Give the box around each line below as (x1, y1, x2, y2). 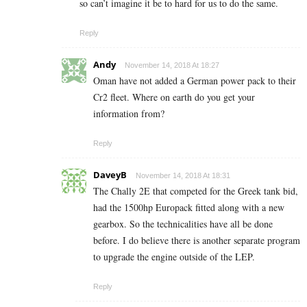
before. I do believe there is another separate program (93, 234, 300, 247)
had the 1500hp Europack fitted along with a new (93, 201, 284, 214)
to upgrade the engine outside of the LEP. (93, 250, 255, 264)
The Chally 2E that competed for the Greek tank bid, (93, 184, 298, 198)
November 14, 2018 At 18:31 (136, 171, 230, 180)
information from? (93, 107, 164, 121)
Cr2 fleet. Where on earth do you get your (93, 90, 255, 104)
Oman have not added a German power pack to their (93, 74, 296, 88)
